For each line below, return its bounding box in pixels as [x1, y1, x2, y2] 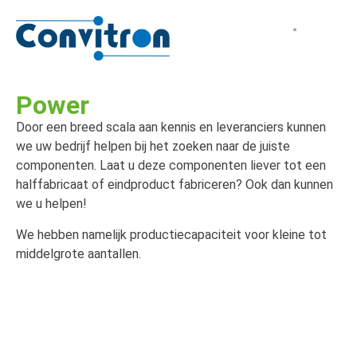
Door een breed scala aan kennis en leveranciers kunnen [16, 120, 326, 135]
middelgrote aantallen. [16, 245, 141, 261]
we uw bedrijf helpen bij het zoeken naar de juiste [16, 139, 290, 155]
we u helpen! [16, 196, 87, 212]
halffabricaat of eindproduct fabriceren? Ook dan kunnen [16, 177, 333, 193]
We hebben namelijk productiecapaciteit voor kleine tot [16, 226, 327, 242]
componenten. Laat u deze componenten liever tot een [16, 158, 326, 174]
